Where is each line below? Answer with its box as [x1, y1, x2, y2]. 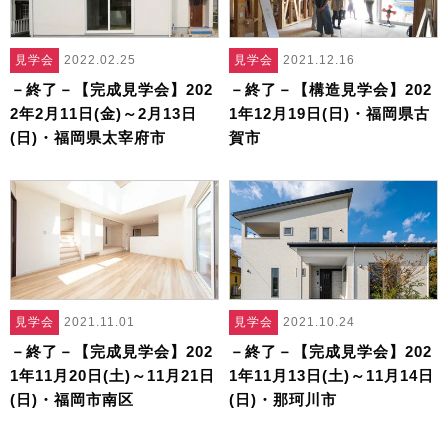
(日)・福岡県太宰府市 [10, 128, 166, 146]
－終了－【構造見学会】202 [229, 80, 432, 98]
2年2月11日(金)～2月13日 [10, 104, 197, 122]
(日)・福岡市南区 [10, 390, 134, 408]
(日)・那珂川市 [229, 390, 337, 408]
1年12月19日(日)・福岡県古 [229, 104, 430, 122]
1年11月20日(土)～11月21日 [10, 366, 215, 384]
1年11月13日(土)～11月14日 [229, 366, 434, 384]
